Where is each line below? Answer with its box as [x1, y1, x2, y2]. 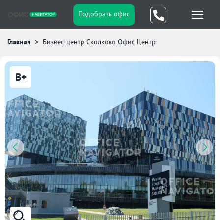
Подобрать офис [78, 9, 130, 18]
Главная [7, 37, 30, 46]
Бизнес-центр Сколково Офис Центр [43, 37, 156, 46]
